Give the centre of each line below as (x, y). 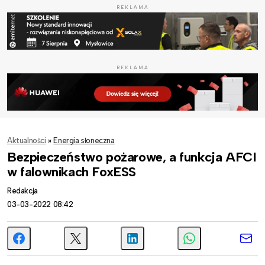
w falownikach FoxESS (72, 172)
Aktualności (27, 140)
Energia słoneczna (84, 140)
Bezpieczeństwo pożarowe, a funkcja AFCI (132, 157)
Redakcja (22, 190)
